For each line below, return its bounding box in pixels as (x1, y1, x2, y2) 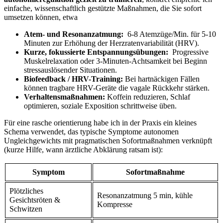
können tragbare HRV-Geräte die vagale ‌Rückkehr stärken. (24, 83, 210, 92)
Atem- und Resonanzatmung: (24, 29, 123, 38)
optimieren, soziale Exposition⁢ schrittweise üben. (24, 101, 177, 110)
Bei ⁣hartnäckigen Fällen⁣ (123, 74, 200, 83)
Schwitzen (9, 204, 42, 213)
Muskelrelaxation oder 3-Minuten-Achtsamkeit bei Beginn (24, 56, 207, 65)
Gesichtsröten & (9, 195, 60, 204)
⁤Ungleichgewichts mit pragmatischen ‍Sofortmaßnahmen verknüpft (4, 136, 212, 145)
